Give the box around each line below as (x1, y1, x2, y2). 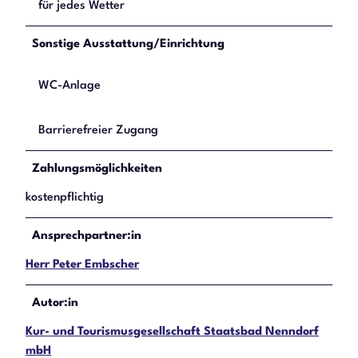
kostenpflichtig (26, 191, 104, 204)
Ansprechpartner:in (32, 229, 141, 242)
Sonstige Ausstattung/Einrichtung (32, 38, 225, 50)
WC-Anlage (38, 79, 101, 92)
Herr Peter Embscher (26, 258, 139, 271)
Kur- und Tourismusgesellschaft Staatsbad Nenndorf (26, 325, 319, 338)
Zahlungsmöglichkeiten (32, 162, 162, 175)
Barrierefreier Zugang (38, 124, 158, 137)
